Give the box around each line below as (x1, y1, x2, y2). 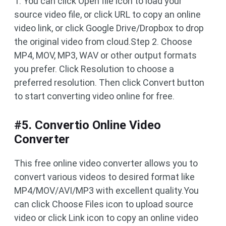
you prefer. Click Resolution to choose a (14, 63, 174, 74)
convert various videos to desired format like (14, 171, 195, 182)
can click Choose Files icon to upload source (14, 198, 193, 209)
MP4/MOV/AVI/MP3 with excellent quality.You (14, 185, 199, 196)
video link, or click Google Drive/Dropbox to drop (14, 22, 204, 33)
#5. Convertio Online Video (14, 118, 161, 132)
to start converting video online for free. (14, 90, 175, 101)
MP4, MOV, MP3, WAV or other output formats (14, 49, 197, 61)
